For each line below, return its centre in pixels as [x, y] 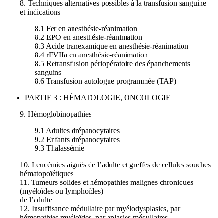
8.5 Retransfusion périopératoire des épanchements [112, 64]
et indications [40, 12]
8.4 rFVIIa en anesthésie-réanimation [91, 55]
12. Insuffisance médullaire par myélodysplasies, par [100, 209]
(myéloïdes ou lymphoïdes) [62, 191]
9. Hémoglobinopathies [56, 114]
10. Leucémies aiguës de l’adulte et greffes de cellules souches [115, 165]
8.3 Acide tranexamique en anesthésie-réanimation [111, 46]
